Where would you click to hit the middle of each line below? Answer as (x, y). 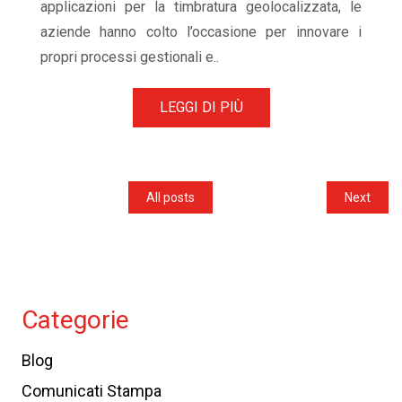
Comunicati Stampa (92, 391)
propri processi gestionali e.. (130, 57)
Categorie (75, 320)
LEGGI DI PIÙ (201, 107)
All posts (170, 197)
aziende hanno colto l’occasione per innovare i (201, 32)
